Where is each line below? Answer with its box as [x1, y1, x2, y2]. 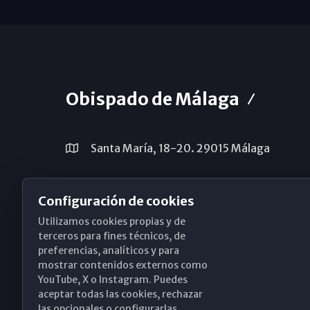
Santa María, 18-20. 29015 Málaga [88, 140, 270, 155]
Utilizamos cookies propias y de [38, 215, 185, 228]
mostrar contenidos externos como [38, 259, 208, 271]
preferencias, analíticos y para [38, 244, 179, 257]
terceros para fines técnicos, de [38, 230, 185, 242]
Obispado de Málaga [65, 87, 239, 110]
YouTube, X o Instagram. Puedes [38, 273, 188, 286]
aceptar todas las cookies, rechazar [38, 288, 203, 300]
